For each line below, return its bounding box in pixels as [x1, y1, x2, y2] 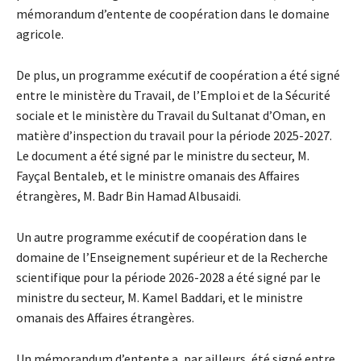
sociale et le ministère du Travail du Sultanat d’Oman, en [16, 106, 326, 123]
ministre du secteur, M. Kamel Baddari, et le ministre [16, 288, 303, 305]
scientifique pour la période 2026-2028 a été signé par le [16, 268, 321, 285]
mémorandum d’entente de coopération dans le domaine [16, 5, 330, 22]
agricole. [16, 25, 64, 42]
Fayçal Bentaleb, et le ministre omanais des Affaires [16, 167, 300, 184]
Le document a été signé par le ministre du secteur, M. [16, 147, 309, 164]
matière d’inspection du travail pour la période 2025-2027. [16, 127, 332, 143]
